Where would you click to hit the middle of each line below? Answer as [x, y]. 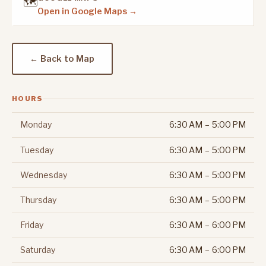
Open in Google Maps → [87, 12]
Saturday [37, 250]
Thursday [38, 200]
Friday [31, 225]
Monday [36, 125]
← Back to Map [62, 58]
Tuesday [37, 150]
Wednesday [43, 175]
